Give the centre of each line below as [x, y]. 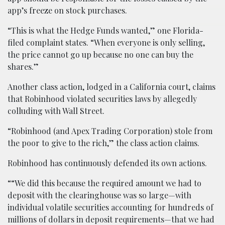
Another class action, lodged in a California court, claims [111, 87]
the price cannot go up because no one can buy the [100, 55]
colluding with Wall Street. [56, 111]
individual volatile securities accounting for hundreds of [110, 207]
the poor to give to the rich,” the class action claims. [103, 143]
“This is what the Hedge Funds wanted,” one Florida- [105, 31]
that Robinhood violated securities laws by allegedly [102, 99]
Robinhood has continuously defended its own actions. [107, 163]
